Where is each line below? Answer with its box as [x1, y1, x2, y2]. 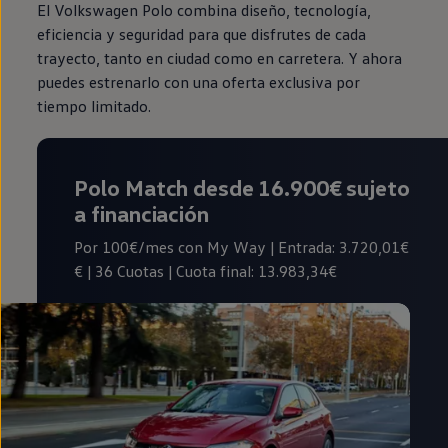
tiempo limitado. [37, 95, 152, 116]
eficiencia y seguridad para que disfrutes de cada [37, 23, 367, 44]
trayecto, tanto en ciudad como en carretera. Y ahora [37, 47, 403, 68]
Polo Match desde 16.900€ [74, 173, 342, 201]
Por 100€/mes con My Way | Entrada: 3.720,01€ [74, 236, 410, 257]
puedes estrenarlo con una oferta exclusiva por [37, 71, 361, 92]
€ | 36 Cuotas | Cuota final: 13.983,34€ [74, 260, 338, 281]
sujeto [341, 173, 410, 201]
